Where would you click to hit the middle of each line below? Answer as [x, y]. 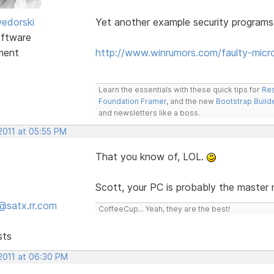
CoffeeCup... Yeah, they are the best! [164, 209]
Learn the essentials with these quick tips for [180, 89]
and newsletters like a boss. [149, 113]
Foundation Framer [132, 101]
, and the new [191, 101]
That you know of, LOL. [151, 156]
